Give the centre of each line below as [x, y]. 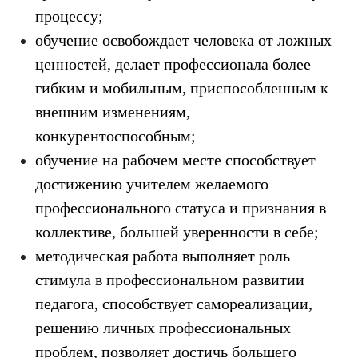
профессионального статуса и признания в [181, 208]
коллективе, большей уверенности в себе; [177, 232]
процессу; [69, 16]
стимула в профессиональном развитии [170, 280]
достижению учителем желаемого [152, 184]
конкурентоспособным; [115, 136]
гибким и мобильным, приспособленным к [182, 88]
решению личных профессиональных [163, 328]
